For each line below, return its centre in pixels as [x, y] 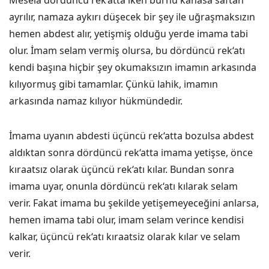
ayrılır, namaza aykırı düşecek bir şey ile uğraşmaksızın [132, 17]
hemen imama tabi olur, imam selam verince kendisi [126, 220]
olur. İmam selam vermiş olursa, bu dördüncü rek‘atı [127, 50]
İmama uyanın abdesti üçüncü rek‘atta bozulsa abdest [131, 136]
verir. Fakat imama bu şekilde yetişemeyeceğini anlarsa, [134, 203]
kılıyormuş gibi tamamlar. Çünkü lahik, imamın [113, 84]
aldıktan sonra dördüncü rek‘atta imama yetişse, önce [131, 153]
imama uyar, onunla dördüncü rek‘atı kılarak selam [123, 186]
